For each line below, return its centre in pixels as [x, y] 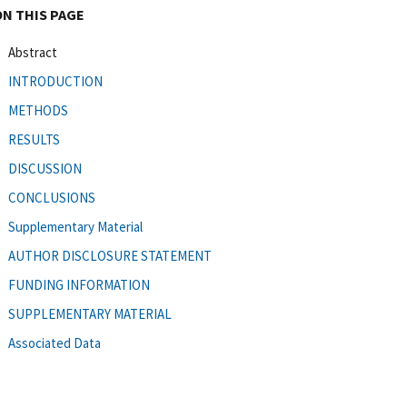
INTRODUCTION [55, 81]
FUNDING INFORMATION [79, 284]
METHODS [38, 110]
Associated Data [55, 342]
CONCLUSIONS [52, 197]
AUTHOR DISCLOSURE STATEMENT [110, 255]
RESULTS [34, 139]
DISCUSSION [45, 168]
